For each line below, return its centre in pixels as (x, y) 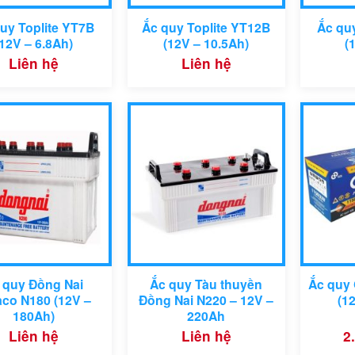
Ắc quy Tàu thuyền (206, 284)
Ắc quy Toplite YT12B (206, 27)
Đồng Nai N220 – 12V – (206, 300)
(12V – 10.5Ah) (206, 43)
